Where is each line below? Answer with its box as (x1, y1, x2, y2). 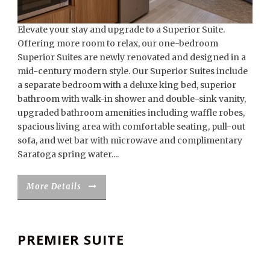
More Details (27, 181, 81, 192)
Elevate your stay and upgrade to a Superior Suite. (17, 24, 225, 35)
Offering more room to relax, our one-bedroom (17, 37, 218, 49)
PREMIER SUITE (17, 230, 124, 248)
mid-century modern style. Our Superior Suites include (17, 65, 248, 77)
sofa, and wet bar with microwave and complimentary (17, 134, 242, 146)
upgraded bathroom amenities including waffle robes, (17, 107, 245, 118)
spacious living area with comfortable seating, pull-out (17, 121, 245, 132)
